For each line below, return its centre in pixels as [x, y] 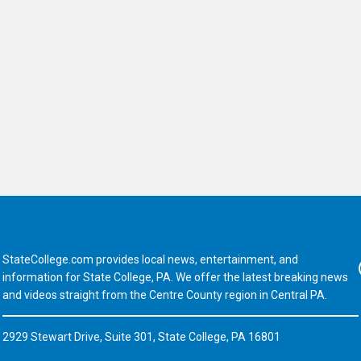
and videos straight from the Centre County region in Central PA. [164, 295]
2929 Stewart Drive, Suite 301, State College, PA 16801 [141, 336]
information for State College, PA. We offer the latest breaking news [175, 277]
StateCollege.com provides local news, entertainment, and [150, 259]
